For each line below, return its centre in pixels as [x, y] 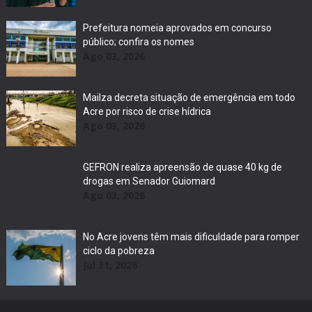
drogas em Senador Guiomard [149, 181]
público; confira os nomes [138, 42]
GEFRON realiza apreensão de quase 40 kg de [182, 167]
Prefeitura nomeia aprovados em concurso [177, 28]
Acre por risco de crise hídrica [147, 111]
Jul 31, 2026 [110, 265]
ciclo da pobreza [118, 251]
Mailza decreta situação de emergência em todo [189, 97]
